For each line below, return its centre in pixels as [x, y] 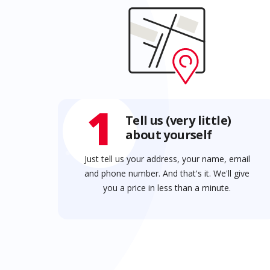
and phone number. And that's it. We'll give [167, 174]
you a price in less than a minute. [167, 188]
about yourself [169, 135]
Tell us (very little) [178, 121]
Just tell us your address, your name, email [167, 159]
